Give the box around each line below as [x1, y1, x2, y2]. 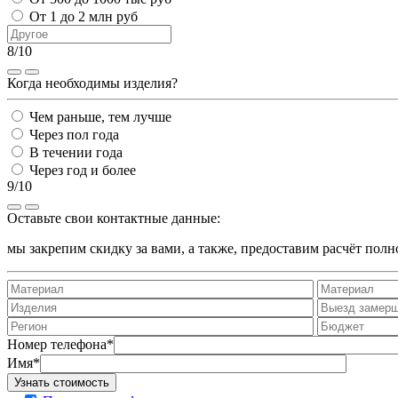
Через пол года [29, 127, 119, 143]
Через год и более [29, 163, 136, 179]
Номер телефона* [7, 337, 114, 353]
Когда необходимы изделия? [7, 76, 178, 92]
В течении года [29, 145, 123, 161]
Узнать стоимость [14, 376, 109, 390]
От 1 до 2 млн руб [29, 9, 138, 25]
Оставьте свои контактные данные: [7, 211, 220, 227]
